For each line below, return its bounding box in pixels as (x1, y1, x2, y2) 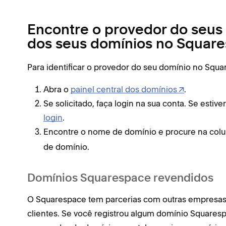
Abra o (43, 84, 71, 94)
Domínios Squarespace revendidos (27, 173, 213, 184)
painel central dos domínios (71, 84, 177, 94)
